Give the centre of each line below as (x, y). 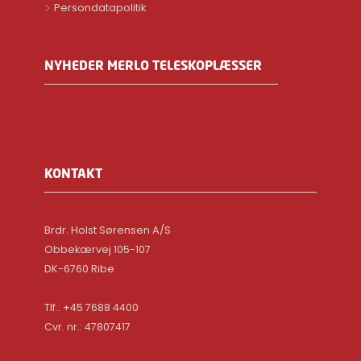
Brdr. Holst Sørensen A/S (108, 230)
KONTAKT (74, 173)
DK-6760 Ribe (80, 269)
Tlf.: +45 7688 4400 (92, 307)
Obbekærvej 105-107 (98, 249)
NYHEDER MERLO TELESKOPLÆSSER (154, 65)
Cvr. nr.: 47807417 (88, 327)
